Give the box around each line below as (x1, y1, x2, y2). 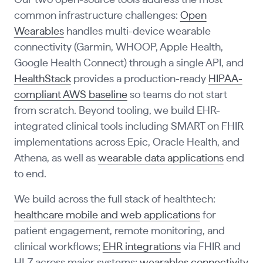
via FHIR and (180, 242, 241, 253)
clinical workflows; (14, 242, 103, 253)
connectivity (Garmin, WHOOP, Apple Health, (14, 42, 223, 53)
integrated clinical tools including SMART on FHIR (14, 122, 244, 133)
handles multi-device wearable (63, 26, 211, 38)
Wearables (14, 26, 64, 38)
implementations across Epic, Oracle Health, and (14, 137, 240, 149)
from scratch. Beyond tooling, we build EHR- (14, 106, 220, 117)
